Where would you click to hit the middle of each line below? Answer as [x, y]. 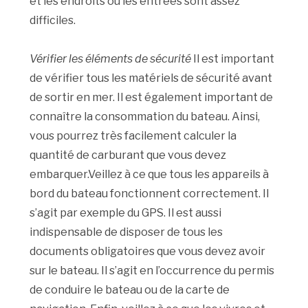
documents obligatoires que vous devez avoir [148, 252]
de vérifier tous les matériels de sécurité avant [151, 78]
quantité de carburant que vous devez [128, 155]
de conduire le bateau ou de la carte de [130, 290]
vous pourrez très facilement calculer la [133, 136]
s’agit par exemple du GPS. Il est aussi [126, 213]
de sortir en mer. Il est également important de [152, 98]
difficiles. [53, 21]
